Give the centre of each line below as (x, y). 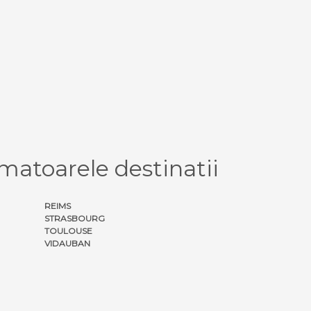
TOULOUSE (68, 230)
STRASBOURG (75, 218)
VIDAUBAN (67, 243)
